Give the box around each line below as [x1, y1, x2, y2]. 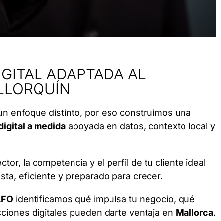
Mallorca [176, 207, 213, 218]
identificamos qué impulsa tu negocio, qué [13, 194, 195, 205]
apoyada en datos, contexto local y [66, 121, 215, 132]
